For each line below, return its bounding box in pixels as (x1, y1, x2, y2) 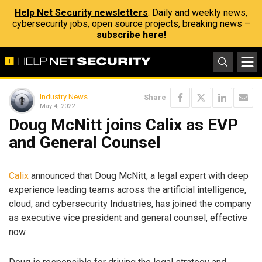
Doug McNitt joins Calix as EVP (9, 115, 238, 135)
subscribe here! (96, 29, 166, 40)
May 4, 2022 (40, 102, 75, 110)
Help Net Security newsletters (15, 7, 148, 18)
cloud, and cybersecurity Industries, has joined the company (9, 198, 251, 209)
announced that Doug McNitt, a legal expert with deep (29, 170, 249, 181)
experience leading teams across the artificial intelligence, (9, 184, 246, 195)
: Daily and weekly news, (148, 7, 247, 18)
